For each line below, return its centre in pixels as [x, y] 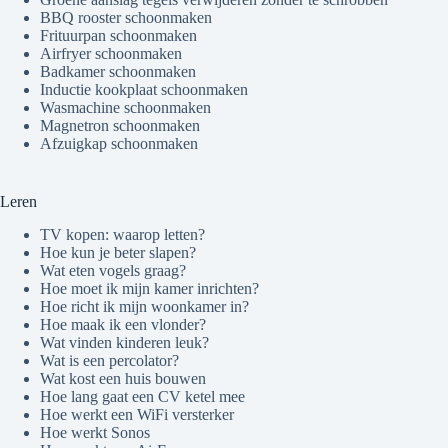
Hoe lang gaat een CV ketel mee [142, 396]
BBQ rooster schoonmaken [126, 17]
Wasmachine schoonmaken [125, 107]
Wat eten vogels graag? [113, 270]
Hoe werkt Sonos [95, 432]
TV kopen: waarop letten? [122, 234]
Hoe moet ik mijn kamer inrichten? [149, 288]
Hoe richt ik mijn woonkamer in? [144, 306]
